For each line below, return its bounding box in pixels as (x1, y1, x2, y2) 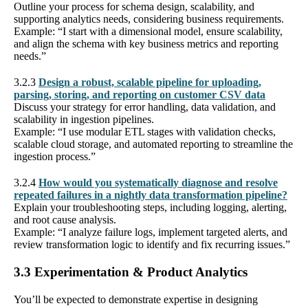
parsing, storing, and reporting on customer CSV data (14, 88, 265, 100)
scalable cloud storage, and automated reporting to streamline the (14, 137, 293, 150)
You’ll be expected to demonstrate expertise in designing (14, 293, 258, 305)
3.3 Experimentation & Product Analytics (14, 264, 247, 279)
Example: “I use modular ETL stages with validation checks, (14, 125, 276, 137)
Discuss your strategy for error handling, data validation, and (14, 100, 276, 113)
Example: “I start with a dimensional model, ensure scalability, (14, 25, 283, 37)
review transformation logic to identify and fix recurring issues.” (14, 238, 290, 250)
